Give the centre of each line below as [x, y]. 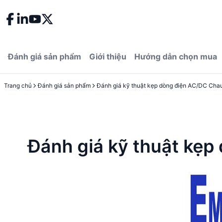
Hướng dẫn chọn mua [176, 56]
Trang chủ [18, 85]
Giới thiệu [108, 56]
